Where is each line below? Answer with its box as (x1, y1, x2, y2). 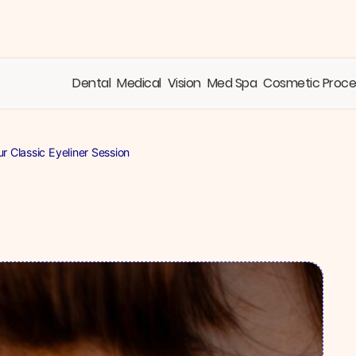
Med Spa (207, 74, 257, 92)
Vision (167, 74, 201, 92)
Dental (72, 74, 111, 92)
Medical (117, 74, 161, 92)
